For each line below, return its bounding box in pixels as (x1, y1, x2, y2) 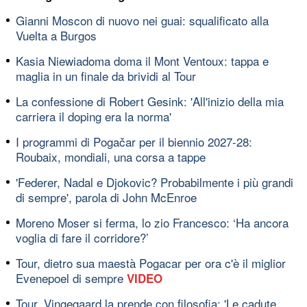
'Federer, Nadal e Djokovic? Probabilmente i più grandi (16, 173, 293, 191)
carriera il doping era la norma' (16, 107, 171, 125)
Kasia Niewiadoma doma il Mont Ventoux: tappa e (16, 51, 269, 69)
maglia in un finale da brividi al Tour (16, 66, 196, 84)
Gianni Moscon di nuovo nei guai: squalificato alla (16, 11, 269, 29)
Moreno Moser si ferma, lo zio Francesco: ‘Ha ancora (16, 213, 288, 231)
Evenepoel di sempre (16, 269, 127, 286)
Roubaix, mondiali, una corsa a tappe (16, 147, 206, 165)
